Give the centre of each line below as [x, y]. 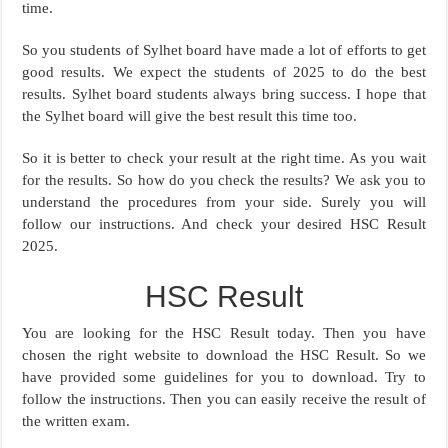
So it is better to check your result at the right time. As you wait [224, 158]
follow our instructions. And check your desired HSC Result [224, 224]
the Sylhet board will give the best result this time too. [190, 116]
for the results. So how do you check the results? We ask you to [224, 180]
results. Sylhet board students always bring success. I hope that [224, 94]
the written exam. [76, 421]
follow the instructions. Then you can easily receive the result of [224, 399]
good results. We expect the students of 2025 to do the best [224, 72]
